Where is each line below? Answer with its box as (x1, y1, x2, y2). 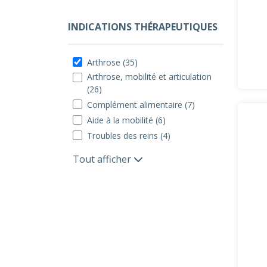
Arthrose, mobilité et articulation (87, 71, 212, 82)
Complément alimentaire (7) (87, 99, 195, 110)
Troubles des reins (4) (87, 130, 170, 141)
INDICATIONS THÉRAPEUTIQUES (68, 20, 218, 33)
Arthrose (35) (87, 57, 138, 68)
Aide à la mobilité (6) (87, 114, 166, 126)
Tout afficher (73, 153, 133, 166)
